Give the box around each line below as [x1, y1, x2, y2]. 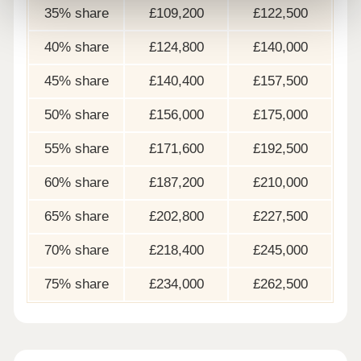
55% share [44, 141, 109, 157]
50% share [44, 107, 109, 123]
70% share [44, 243, 109, 259]
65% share [44, 209, 109, 225]
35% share [44, 6, 109, 22]
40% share [44, 39, 109, 56]
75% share [44, 276, 109, 293]
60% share [44, 175, 109, 191]
